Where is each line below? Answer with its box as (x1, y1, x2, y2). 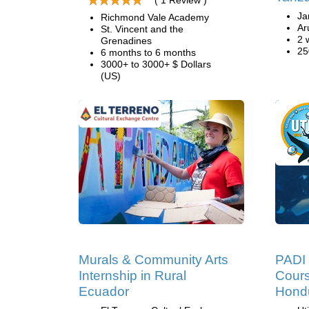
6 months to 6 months (101, 47, 196, 58)
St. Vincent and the (101, 23, 183, 34)
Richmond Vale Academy (101, 12, 209, 23)
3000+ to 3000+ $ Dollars (101, 59, 211, 70)
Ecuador (79, 284, 129, 299)
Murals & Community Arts (79, 252, 228, 267)
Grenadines (101, 35, 152, 46)
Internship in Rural (79, 268, 186, 283)
